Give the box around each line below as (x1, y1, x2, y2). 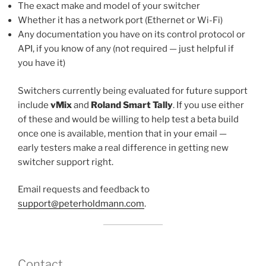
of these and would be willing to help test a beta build (18, 113, 239, 125)
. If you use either (173, 99, 244, 110)
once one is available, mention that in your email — (18, 128, 227, 139)
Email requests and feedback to (18, 184, 150, 195)
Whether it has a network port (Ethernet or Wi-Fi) (18, 15, 223, 26)
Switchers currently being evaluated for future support (18, 85, 248, 96)
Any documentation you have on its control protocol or (18, 29, 245, 40)
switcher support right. (18, 156, 113, 167)
